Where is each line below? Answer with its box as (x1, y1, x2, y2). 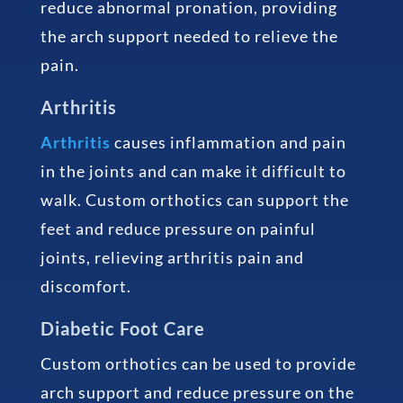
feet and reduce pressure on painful (40, 219, 316, 239)
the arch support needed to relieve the (40, 26, 338, 47)
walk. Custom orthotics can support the (40, 190, 349, 210)
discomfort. (40, 276, 131, 297)
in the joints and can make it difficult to (40, 161, 346, 182)
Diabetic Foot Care (40, 318, 205, 340)
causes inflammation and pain (110, 132, 346, 153)
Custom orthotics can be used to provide (40, 354, 356, 374)
